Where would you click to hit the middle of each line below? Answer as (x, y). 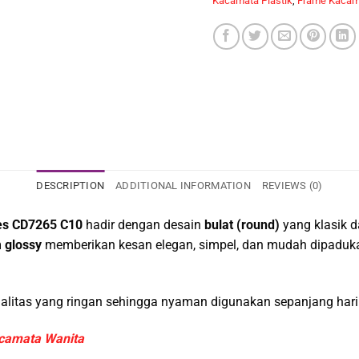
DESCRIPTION (71, 186)
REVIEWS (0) (292, 186)
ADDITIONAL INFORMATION (183, 186)
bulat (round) (242, 225)
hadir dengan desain (143, 225)
